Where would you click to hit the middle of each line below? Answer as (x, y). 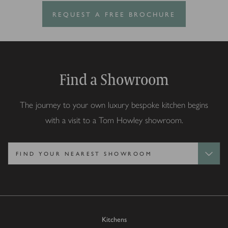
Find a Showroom (114, 79)
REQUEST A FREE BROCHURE (114, 14)
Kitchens (114, 219)
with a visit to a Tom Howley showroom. (114, 120)
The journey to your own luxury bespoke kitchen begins (114, 105)
